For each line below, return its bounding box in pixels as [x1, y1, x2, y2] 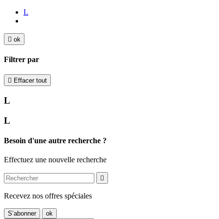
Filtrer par [4, 55, 39, 64]
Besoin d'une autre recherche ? [4, 136, 107, 145]
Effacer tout [14, 77, 47, 85]
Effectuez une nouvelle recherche [4, 155, 107, 164]
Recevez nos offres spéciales [4, 192, 92, 200]
